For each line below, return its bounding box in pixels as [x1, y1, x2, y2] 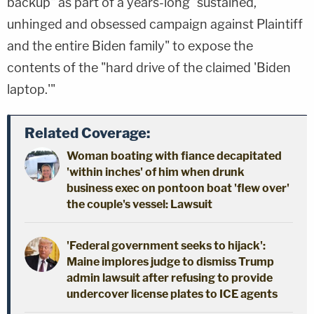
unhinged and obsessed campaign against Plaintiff [7, 16, 303, 32]
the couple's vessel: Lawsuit [67, 197, 212, 211]
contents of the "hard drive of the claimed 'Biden [7, 60, 291, 75]
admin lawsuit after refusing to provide [67, 271, 273, 285]
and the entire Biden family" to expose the [7, 38, 253, 53]
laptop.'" [7, 81, 55, 97]
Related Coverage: [25, 124, 150, 142]
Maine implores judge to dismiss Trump [67, 254, 274, 268]
